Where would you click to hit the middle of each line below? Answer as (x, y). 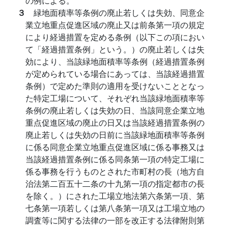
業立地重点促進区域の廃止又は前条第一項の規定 (115, 25)
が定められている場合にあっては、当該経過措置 (115, 74)
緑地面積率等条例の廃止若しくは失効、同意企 (119, 12)
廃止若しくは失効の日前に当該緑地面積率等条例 (115, 135)
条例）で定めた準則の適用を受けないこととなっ (115, 86)
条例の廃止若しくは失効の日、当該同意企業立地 (115, 110)
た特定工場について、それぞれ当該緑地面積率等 (115, 98)
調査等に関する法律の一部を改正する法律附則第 (115, 220)
